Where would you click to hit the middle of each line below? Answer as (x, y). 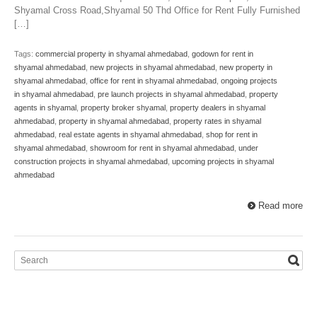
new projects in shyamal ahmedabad (152, 68)
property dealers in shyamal (218, 108)
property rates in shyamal (217, 121)
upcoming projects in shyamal (223, 162)
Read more (281, 206)
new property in (246, 68)
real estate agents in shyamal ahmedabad (130, 135)
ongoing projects (249, 81)
